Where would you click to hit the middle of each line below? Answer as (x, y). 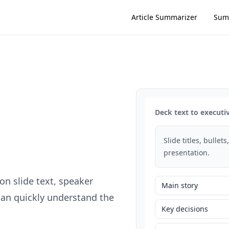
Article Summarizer (164, 17)
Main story (180, 185)
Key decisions (185, 209)
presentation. (187, 153)
